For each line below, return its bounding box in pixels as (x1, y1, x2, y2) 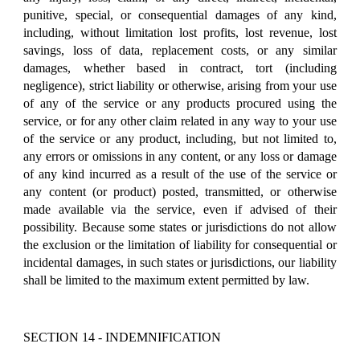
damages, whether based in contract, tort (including (23, 60, 337, 75)
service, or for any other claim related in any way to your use (23, 113, 337, 128)
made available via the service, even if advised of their (23, 202, 337, 216)
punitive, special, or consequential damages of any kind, (23, 7, 337, 22)
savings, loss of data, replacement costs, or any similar (23, 43, 337, 57)
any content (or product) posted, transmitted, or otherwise (23, 184, 337, 198)
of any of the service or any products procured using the (23, 96, 337, 110)
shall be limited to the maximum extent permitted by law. (23, 272, 310, 287)
